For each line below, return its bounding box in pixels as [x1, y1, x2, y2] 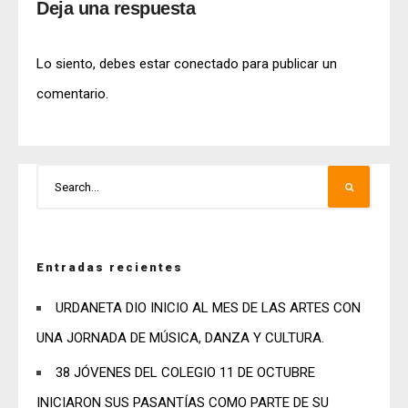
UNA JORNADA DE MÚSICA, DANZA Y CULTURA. [36, 330, 324, 347]
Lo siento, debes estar [36, 56, 174, 73]
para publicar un [239, 56, 337, 73]
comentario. [36, 86, 108, 103]
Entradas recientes [36, 260, 183, 275]
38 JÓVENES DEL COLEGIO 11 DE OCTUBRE [56, 364, 315, 382]
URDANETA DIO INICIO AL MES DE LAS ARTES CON [56, 300, 361, 317]
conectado [174, 56, 239, 73]
